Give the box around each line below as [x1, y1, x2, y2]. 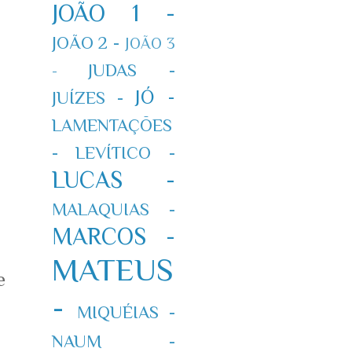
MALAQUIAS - [51, 199, 175, 219]
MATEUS [51, 251, 174, 288]
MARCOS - [51, 222, 175, 250]
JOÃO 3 [124, 34, 175, 52]
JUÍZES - [51, 87, 123, 108]
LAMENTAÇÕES [51, 115, 172, 135]
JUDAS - [88, 60, 175, 80]
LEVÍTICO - [75, 142, 175, 163]
